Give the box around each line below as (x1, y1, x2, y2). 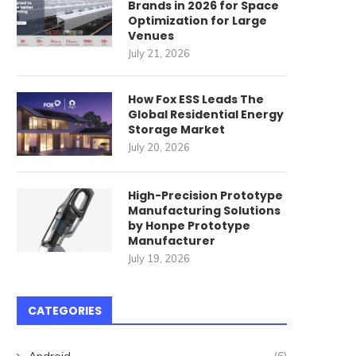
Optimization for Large (128, 12, 267, 29)
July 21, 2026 (128, 46, 190, 60)
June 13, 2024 (253, 29, 320, 41)
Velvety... (258, 6, 315, 21)
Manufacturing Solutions (128, 202, 281, 219)
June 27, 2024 (47, 12, 114, 25)
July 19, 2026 (128, 251, 190, 265)
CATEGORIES (28, 302, 102, 319)
